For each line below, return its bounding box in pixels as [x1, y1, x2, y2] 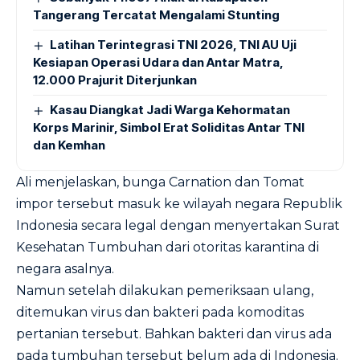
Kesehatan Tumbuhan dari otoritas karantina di [16, 239, 319, 255]
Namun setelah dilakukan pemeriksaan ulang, [16, 283, 313, 298]
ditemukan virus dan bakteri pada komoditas [16, 305, 304, 320]
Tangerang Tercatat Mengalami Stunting [33, 7, 280, 22]
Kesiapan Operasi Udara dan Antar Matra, [33, 55, 284, 70]
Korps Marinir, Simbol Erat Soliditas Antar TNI [33, 120, 305, 135]
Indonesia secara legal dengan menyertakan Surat [16, 218, 340, 233]
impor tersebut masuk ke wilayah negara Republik [16, 196, 342, 211]
